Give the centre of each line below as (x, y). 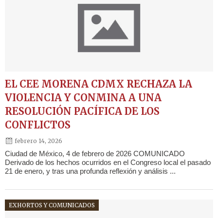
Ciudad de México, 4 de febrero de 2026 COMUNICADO (95, 154)
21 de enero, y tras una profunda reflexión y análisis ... (90, 171)
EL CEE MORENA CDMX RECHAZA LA (99, 84)
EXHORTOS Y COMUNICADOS (52, 205)
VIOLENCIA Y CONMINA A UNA (83, 98)
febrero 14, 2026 (38, 141)
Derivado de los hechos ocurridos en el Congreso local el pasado (108, 163)
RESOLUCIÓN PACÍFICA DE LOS (82, 111)
